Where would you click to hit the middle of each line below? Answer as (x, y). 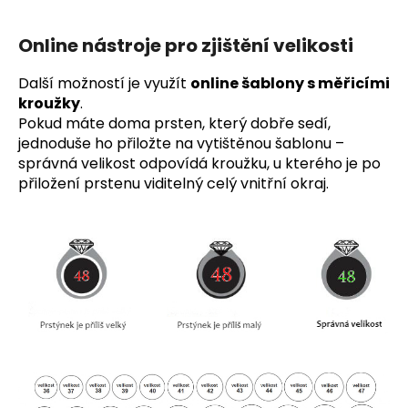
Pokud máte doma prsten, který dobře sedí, (174, 123)
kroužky (49, 103)
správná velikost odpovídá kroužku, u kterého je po (199, 163)
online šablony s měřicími (290, 83)
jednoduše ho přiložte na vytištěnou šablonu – (181, 143)
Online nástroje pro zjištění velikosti (186, 45)
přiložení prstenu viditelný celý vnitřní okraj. (173, 183)
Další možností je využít (104, 83)
